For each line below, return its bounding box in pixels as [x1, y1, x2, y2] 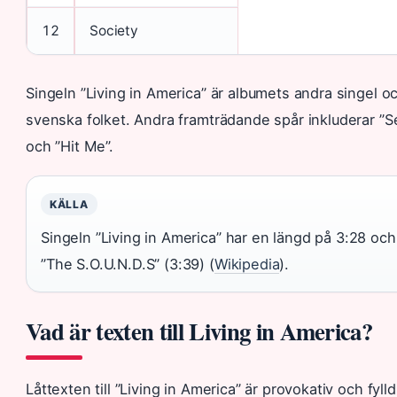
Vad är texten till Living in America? [26, 313, 373, 348]
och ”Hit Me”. [26, 136, 113, 155]
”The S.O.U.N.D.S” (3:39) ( [41, 254, 214, 273]
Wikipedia [214, 254, 280, 273]
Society [90, 21, 138, 39]
